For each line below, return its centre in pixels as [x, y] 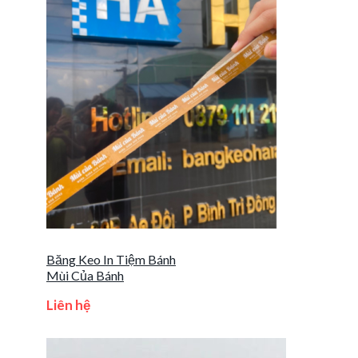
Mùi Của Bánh [85, 275]
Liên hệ [68, 304]
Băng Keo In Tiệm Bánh [111, 259]
